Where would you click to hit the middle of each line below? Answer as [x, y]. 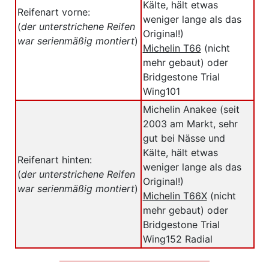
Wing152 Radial [177, 239]
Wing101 [161, 91]
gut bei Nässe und [184, 138]
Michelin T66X [175, 195]
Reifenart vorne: [53, 12]
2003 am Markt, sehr [190, 123]
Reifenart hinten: [54, 159]
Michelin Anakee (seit [191, 109]
